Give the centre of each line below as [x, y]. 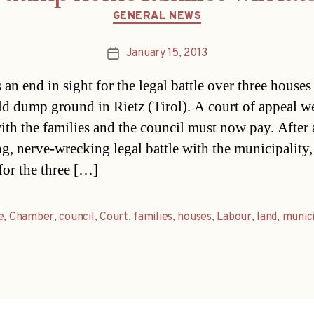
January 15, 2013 [166, 54]
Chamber [31, 218]
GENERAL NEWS [157, 16]
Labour [234, 218]
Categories [187, 10]
